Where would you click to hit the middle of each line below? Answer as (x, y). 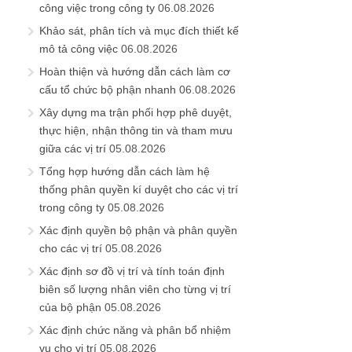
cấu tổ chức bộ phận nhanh (108, 89)
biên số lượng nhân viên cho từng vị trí (135, 289)
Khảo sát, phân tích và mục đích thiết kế (139, 30)
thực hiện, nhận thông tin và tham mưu (136, 130)
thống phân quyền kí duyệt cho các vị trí (139, 189)
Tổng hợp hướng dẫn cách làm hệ (125, 171)
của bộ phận (70, 307)
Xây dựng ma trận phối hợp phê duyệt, (136, 112)
